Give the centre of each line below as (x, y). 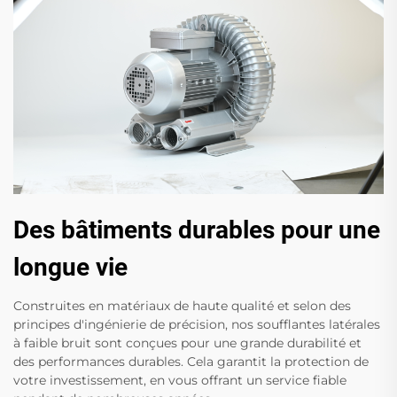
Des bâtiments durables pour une (197, 230)
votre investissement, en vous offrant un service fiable (180, 381)
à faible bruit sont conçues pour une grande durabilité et (187, 343)
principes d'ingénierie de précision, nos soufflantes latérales (197, 325)
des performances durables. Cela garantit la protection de (191, 362)
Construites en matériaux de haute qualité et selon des (182, 306)
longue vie (70, 268)
